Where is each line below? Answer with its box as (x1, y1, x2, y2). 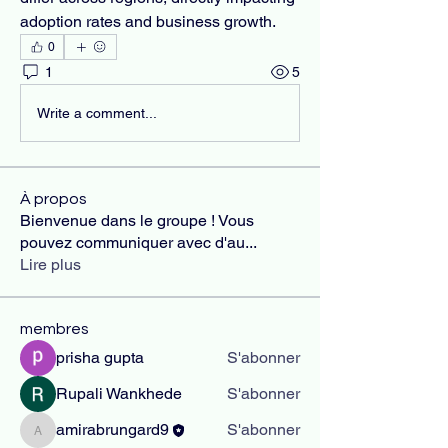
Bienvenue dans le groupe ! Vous (20, 211, 254, 230)
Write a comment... (37, 104, 157, 121)
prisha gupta (56, 348, 144, 367)
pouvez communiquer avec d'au (20, 233, 245, 252)
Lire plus (20, 255, 81, 274)
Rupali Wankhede (56, 384, 182, 403)
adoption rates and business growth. (20, 12, 276, 31)
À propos (20, 191, 87, 207)
